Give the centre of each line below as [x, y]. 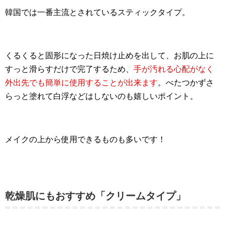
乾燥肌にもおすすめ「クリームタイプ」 [95, 196]
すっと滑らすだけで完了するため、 [69, 69]
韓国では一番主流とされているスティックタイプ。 [97, 12]
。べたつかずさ [186, 82]
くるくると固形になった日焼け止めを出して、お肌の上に [109, 55]
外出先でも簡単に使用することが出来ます [81, 82]
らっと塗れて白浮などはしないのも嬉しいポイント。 [101, 96]
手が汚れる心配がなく [174, 69]
